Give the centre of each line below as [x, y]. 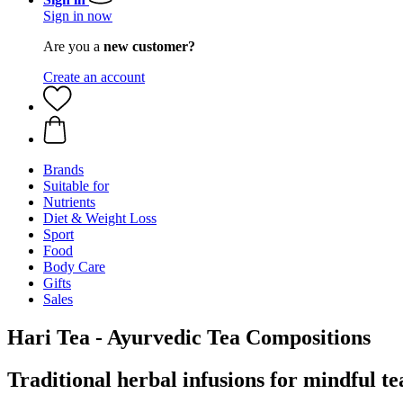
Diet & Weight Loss [100, 218]
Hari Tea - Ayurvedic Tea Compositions [189, 337]
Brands [63, 170]
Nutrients [69, 202]
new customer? [149, 46]
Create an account [94, 77]
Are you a [73, 46]
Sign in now [78, 16]
